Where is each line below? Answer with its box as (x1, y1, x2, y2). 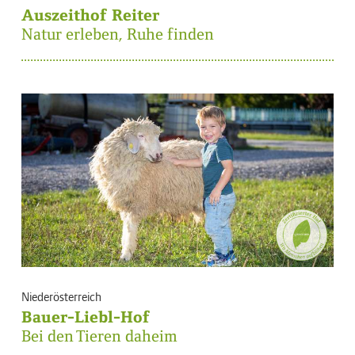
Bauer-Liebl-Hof (21, 307, 150, 326)
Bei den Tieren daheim (21, 326, 177, 345)
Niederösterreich (21, 287, 101, 304)
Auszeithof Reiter (21, 5, 159, 25)
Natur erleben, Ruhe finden (21, 24, 214, 44)
